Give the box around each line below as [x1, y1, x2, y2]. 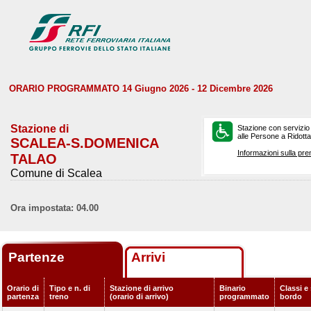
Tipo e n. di [49, 284, 90, 292]
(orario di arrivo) [110, 292, 169, 301]
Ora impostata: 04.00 [10, 203, 99, 213]
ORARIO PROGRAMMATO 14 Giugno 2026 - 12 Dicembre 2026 [9, 83, 273, 94]
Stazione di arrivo [110, 284, 174, 292]
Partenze [8, 250, 68, 264]
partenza [7, 292, 39, 301]
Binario [219, 284, 246, 292]
